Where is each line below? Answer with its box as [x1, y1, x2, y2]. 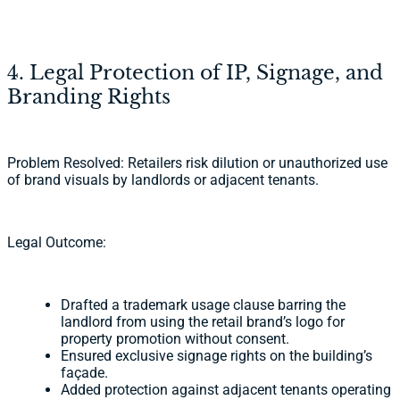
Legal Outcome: [7, 234, 106, 251]
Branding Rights [7, 85, 171, 109]
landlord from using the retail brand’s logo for [61, 313, 345, 330]
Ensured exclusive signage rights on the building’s [61, 347, 372, 364]
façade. [61, 364, 108, 381]
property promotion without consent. [61, 330, 289, 347]
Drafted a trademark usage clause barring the [61, 296, 346, 313]
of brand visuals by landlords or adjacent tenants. [7, 171, 319, 188]
